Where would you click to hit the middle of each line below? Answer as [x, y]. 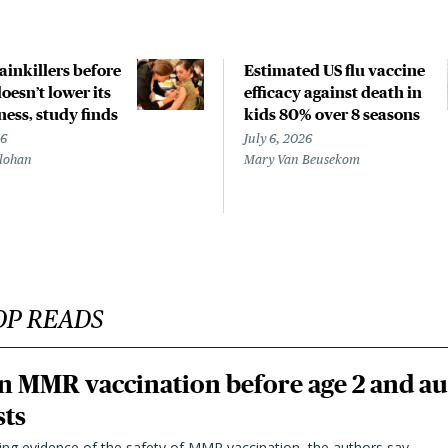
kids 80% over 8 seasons [332, 114]
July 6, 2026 [278, 138]
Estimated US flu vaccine [334, 70]
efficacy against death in [333, 92]
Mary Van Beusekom [302, 159]
